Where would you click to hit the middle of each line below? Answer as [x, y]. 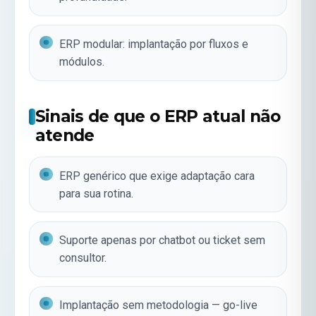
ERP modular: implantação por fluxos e [154, 44]
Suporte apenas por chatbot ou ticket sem [163, 241]
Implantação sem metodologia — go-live [159, 305]
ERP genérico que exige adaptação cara [157, 176]
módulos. [82, 62]
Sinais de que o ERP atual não [158, 117]
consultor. [83, 258]
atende [65, 136]
